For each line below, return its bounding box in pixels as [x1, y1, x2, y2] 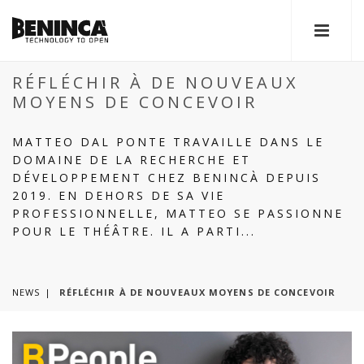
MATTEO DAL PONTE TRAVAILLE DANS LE [12, 134, 324, 149]
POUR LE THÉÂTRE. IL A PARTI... [12, 223, 256, 239]
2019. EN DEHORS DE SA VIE [12, 188, 225, 203]
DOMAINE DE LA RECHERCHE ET [12, 152, 251, 167]
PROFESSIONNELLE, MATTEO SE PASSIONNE [12, 206, 344, 221]
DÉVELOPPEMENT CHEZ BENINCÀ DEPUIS [12, 170, 321, 185]
